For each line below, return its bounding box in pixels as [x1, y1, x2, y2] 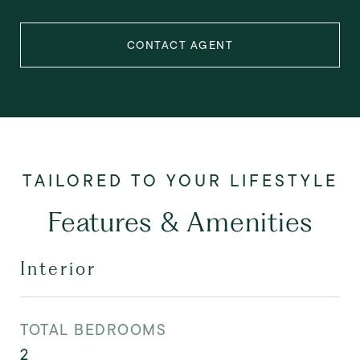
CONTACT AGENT [126, 36, 234, 53]
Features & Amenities [47, 204, 313, 238]
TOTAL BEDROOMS [20, 318, 166, 341]
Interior [20, 257, 96, 279]
